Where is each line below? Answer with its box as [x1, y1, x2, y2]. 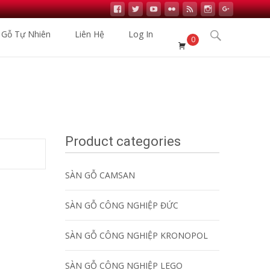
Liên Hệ [75, 28, 104, 40]
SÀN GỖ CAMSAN [65, 169, 135, 181]
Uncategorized [68, 98, 125, 109]
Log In [128, 28, 153, 40]
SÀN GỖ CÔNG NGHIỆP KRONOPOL [65, 230, 208, 241]
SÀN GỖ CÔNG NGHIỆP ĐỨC [65, 199, 178, 211]
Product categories [65, 134, 181, 149]
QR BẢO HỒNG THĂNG [134, 98, 227, 109]
